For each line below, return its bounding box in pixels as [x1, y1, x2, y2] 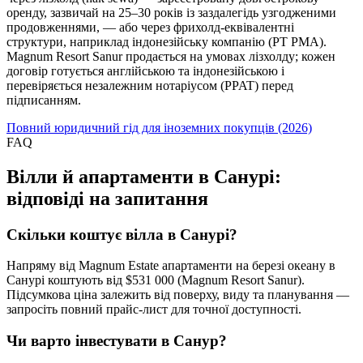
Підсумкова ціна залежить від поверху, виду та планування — [6, 288, 349, 302]
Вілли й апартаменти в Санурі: [6, 165, 281, 187]
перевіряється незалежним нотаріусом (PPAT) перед [6, 78, 293, 92]
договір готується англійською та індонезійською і [6, 63, 284, 78]
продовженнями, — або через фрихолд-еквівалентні [6, 19, 294, 34]
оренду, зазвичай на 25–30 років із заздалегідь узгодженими [6, 5, 336, 19]
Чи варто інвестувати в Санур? [6, 332, 227, 350]
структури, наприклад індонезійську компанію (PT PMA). [6, 34, 327, 49]
